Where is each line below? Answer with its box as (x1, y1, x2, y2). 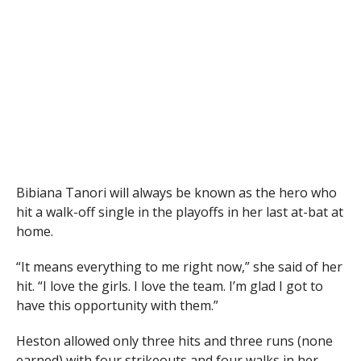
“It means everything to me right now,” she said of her (15, 258, 342, 276)
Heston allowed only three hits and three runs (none (15, 332, 333, 351)
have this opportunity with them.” (15, 297, 218, 315)
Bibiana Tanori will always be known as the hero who (15, 184, 337, 202)
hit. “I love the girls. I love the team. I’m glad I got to (15, 277, 323, 296)
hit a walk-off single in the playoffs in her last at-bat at (15, 203, 343, 222)
